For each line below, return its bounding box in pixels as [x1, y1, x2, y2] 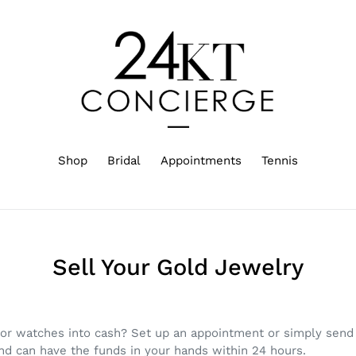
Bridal [107, 153, 141, 168]
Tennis [261, 153, 298, 168]
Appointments [161, 153, 242, 168]
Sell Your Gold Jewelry [52, 253, 304, 281]
